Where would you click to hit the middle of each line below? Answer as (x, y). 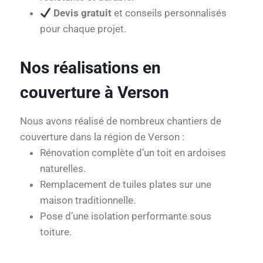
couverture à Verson (95, 92)
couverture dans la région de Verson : (102, 137)
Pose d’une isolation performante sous (126, 216)
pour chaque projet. (83, 29)
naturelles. (63, 168)
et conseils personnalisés (169, 13)
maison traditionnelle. (88, 200)
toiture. (56, 232)
